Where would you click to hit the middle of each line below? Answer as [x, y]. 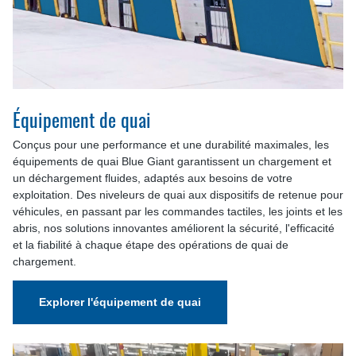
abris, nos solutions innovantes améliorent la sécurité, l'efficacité [174, 228]
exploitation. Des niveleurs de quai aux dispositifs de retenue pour [178, 195]
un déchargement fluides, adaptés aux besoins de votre [153, 178]
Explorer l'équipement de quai [120, 302]
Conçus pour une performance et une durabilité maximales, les [171, 145]
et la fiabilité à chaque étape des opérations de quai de [151, 245]
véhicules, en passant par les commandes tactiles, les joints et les [178, 212]
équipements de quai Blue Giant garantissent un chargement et [172, 162]
